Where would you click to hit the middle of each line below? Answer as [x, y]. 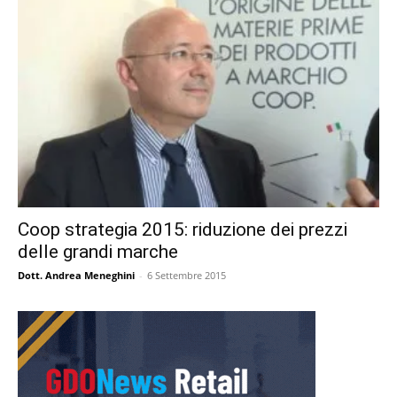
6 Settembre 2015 [187, 276]
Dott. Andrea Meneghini [76, 276]
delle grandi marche [98, 252]
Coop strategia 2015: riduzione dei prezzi [183, 230]
